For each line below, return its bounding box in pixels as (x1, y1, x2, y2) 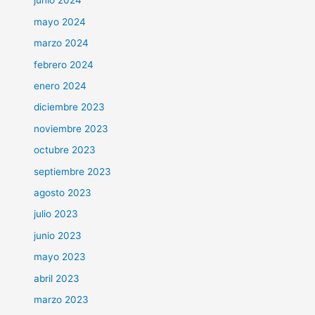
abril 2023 (34, 272, 80, 284)
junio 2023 (34, 229, 82, 241)
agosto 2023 (34, 187, 92, 199)
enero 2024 (34, 80, 87, 91)
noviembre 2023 (34, 122, 109, 134)
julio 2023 (34, 208, 79, 220)
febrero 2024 (34, 58, 94, 70)
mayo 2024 (34, 15, 86, 27)
